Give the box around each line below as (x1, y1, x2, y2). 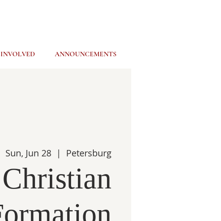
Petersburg (66, 147, 111, 159)
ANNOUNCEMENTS (54, 50, 116, 58)
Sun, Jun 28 (5, 147, 51, 159)
